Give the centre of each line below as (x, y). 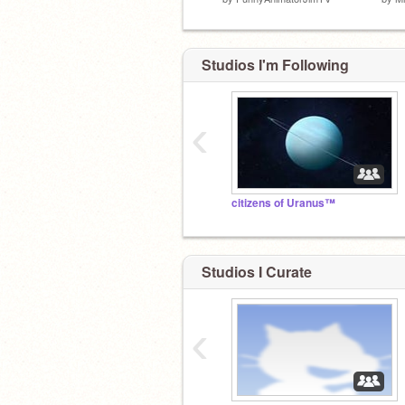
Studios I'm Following (275, 65)
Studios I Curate (257, 271)
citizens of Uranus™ (283, 203)
